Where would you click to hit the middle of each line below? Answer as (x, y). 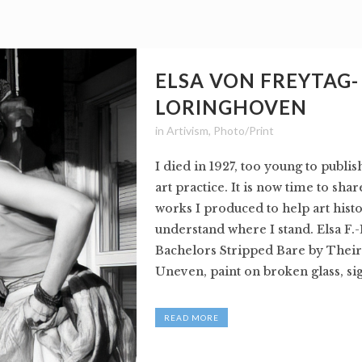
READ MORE (192, 318)
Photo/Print (244, 130)
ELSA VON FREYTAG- (257, 80)
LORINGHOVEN (231, 107)
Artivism (187, 130)
